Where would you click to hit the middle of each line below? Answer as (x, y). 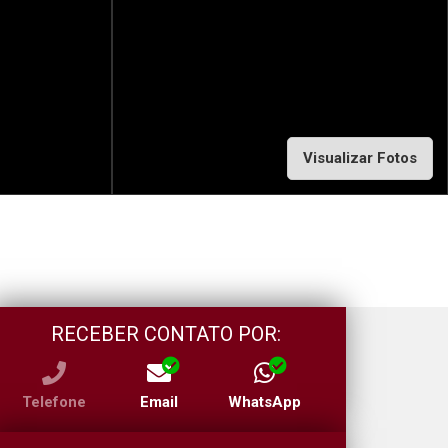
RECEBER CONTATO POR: (166, 334)
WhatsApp (265, 402)
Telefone (53, 402)
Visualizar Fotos (360, 158)
